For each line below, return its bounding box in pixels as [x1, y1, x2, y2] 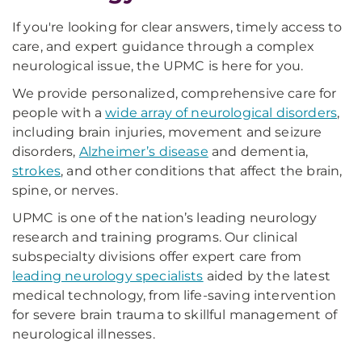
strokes [12, 163, 61, 179]
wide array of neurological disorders [105, 105, 338, 120]
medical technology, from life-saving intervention [12, 288, 336, 303]
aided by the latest [203, 268, 330, 284]
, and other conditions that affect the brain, [61, 163, 343, 179]
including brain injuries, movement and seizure [12, 124, 322, 140]
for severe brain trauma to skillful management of [12, 307, 337, 322]
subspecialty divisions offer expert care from [12, 249, 302, 264]
